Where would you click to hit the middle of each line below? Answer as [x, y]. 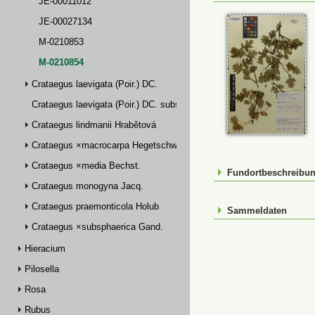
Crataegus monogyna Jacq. [88, 186]
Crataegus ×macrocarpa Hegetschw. [105, 145]
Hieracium [45, 249]
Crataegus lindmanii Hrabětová [94, 125]
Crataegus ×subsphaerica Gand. [97, 227]
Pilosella [42, 269]
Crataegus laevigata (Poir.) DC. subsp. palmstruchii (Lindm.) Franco [169, 104]
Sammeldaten [257, 211]
